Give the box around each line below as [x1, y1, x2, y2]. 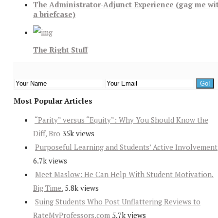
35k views [62, 128, 94, 139]
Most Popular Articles [14, 96, 92, 106]
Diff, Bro [33, 128, 60, 139]
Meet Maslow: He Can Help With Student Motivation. [35, 169, 214, 180]
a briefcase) [33, 9, 75, 19]
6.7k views [33, 156, 67, 166]
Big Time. [33, 183, 63, 193]
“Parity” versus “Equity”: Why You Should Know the [35, 115, 208, 125]
